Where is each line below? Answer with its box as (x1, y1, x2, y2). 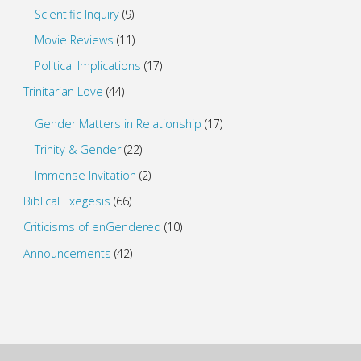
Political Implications (35, 58, 142, 74)
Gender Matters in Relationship (35, 115, 202, 131)
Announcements (23, 245, 111, 261)
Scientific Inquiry (35, 6, 120, 22)
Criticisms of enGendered (23, 219, 161, 235)
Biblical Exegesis (23, 193, 110, 210)
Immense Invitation (35, 168, 137, 184)
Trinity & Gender (35, 141, 122, 157)
